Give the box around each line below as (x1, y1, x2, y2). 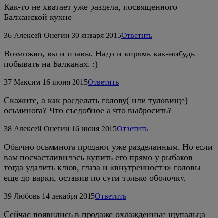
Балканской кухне (4, 12, 72, 22)
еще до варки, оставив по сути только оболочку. (4, 172, 186, 182)
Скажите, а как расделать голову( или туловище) (4, 95, 188, 105)
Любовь (14, 191, 40, 200)
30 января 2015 (72, 31, 121, 39)
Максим (14, 77, 40, 86)
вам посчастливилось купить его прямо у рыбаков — (4, 152, 204, 162)
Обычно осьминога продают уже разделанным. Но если (4, 142, 213, 152)
